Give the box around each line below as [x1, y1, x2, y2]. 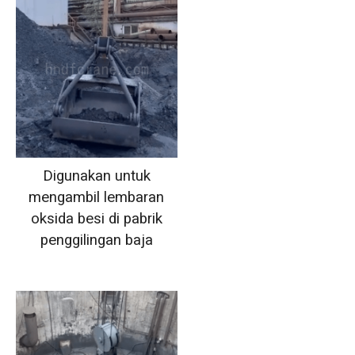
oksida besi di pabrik [30, 207, 162, 230]
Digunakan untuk [42, 164, 151, 187]
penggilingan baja [40, 228, 153, 251]
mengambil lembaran [29, 185, 165, 208]
